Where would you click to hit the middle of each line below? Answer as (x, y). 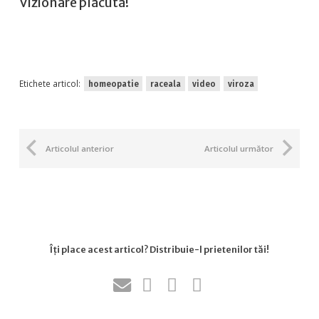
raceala (165, 84)
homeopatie (113, 84)
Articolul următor (239, 148)
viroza (241, 84)
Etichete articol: (50, 84)
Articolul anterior (80, 148)
